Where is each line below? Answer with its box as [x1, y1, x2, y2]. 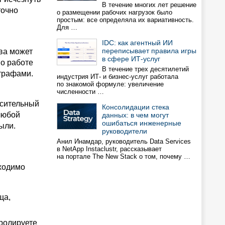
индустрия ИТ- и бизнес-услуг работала [57, 73, 178, 80]
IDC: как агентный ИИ [102, 39, 173, 47]
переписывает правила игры [102, 47, 196, 55]
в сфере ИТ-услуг [102, 55, 160, 63]
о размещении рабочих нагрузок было [57, 9, 172, 16]
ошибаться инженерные [102, 119, 181, 127]
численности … [57, 88, 104, 95]
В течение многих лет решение [102, 1, 196, 9]
